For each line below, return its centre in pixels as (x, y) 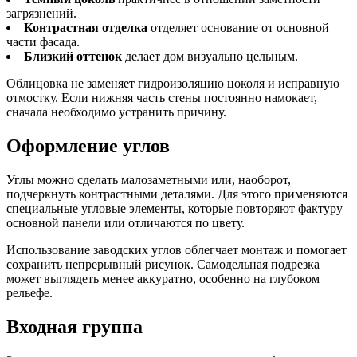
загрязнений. (41, 13)
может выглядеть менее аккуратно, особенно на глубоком (163, 278)
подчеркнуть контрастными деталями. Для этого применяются (177, 194)
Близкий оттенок (73, 56)
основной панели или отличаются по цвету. (126, 222)
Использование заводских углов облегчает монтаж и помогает (177, 249)
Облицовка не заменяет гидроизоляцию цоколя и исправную (173, 83)
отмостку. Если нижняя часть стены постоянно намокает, (162, 97)
